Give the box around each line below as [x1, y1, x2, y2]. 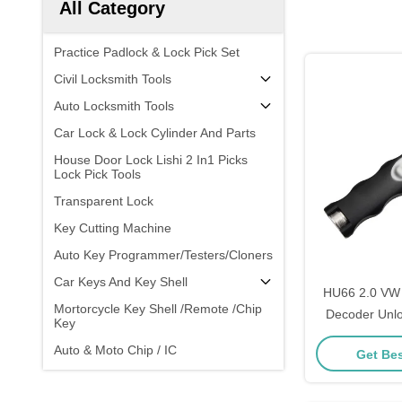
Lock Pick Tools [54, 167, 141, 181]
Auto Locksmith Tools [54, 99, 174, 113]
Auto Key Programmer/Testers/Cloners [54, 248, 273, 262]
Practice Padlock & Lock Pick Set [54, 45, 240, 59]
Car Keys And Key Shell [54, 275, 188, 289]
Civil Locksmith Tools [54, 72, 171, 86]
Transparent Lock [54, 194, 153, 208]
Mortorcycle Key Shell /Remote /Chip [54, 301, 262, 316]
